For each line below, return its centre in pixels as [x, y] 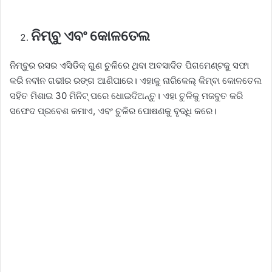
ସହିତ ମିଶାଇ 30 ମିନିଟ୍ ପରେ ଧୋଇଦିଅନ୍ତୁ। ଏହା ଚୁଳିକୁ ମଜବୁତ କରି [126, 95]
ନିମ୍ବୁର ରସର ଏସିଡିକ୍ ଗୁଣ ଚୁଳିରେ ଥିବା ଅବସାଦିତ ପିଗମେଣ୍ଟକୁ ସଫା [129, 65]
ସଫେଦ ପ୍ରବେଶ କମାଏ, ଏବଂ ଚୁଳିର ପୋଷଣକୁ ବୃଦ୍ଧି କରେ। [113, 110]
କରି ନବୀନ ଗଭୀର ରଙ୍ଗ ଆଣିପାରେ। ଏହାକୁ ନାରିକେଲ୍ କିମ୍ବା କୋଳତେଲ [136, 80]
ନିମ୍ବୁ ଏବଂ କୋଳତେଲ [90, 36]
